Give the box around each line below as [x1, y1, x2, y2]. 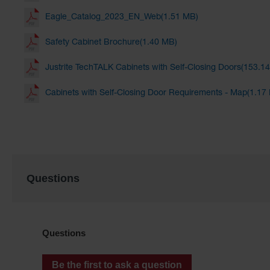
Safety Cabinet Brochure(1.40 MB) [45, 39, 177, 48]
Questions [27, 172, 80, 185]
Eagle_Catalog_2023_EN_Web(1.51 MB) [45, 13, 198, 22]
